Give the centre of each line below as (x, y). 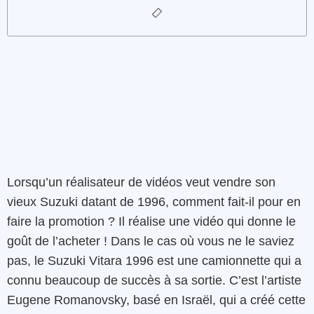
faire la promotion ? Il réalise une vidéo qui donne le (151, 222)
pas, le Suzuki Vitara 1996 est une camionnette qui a (154, 261)
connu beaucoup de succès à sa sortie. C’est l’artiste (154, 281)
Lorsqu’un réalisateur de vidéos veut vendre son (141, 183)
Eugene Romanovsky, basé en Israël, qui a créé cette (156, 300)
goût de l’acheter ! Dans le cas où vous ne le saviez (151, 241)
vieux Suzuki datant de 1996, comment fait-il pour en (154, 202)
